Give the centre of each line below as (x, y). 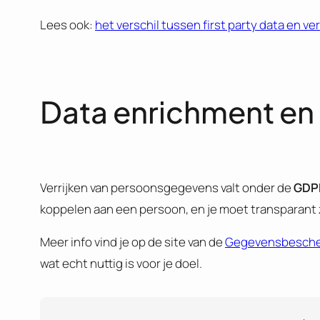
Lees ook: (67, 25)
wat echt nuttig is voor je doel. (121, 264)
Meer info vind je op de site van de (132, 242)
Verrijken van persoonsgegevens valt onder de (167, 188)
